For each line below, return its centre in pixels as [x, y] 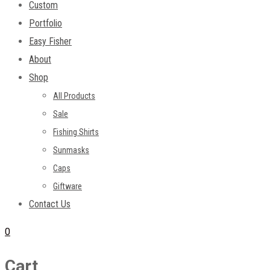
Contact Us [50, 204]
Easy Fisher [50, 42]
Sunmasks [71, 150]
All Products [74, 96]
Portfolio [46, 24]
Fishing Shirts [76, 132]
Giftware [67, 187]
